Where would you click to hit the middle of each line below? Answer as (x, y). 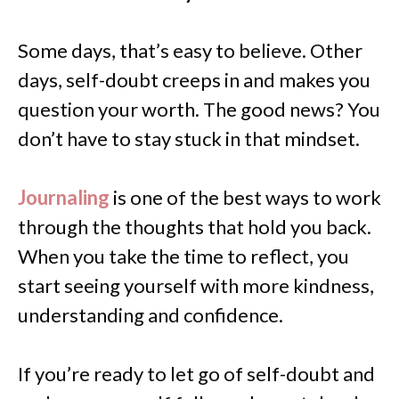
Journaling (64, 198)
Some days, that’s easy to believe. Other (190, 51)
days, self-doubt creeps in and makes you (194, 80)
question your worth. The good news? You (199, 110)
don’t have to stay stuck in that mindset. (189, 139)
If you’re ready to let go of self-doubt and (196, 374)
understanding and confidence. (151, 315)
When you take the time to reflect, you (183, 256)
